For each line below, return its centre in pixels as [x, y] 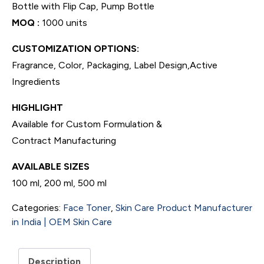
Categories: [37, 207]
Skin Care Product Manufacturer [184, 207]
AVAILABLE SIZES [51, 166]
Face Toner [87, 207]
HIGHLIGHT [37, 107]
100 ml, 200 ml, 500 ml [59, 183]
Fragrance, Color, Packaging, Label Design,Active [115, 65]
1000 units [63, 22]
